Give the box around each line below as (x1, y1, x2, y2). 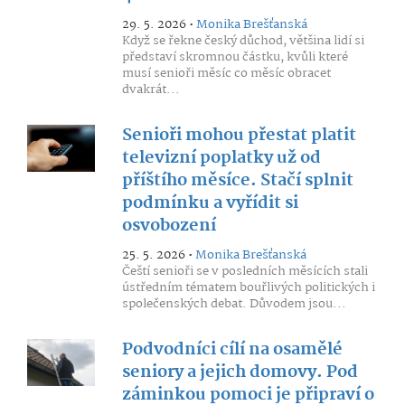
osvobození (121, 212, 216, 240)
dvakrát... (121, 80, 180, 99)
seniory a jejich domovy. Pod (121, 359, 358, 386)
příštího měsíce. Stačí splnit (121, 167, 353, 194)
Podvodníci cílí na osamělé (121, 336, 343, 363)
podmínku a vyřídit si (121, 190, 298, 217)
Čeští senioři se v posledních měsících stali (121, 261, 368, 281)
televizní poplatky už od (121, 145, 321, 172)
